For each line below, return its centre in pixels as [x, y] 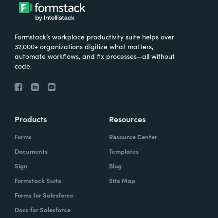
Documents [31, 151]
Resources [127, 119]
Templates [124, 151]
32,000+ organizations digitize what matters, [84, 46]
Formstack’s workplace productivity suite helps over [94, 36]
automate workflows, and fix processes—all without [95, 56]
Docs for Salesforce [43, 209]
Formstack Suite [38, 180]
